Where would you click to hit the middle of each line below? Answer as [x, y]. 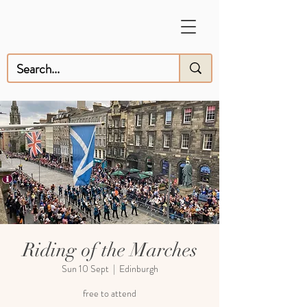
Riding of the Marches [110, 250]
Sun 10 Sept [85, 269]
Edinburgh [138, 269]
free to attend [110, 293]
